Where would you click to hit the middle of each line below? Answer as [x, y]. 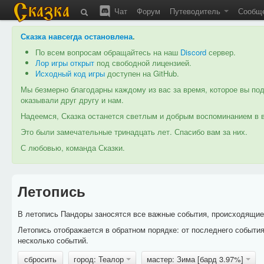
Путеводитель [196, 11]
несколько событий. [53, 240]
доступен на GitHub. [142, 73]
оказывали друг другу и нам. [72, 100]
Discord [193, 52]
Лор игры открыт [65, 63]
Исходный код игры [70, 73]
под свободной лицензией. [143, 63]
